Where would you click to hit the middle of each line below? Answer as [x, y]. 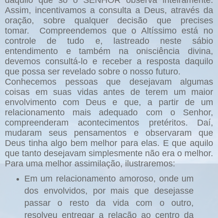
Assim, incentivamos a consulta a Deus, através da [109, 10]
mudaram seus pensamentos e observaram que [109, 133]
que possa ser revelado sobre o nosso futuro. [95, 72]
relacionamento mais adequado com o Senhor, [109, 113]
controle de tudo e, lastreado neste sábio [109, 41]
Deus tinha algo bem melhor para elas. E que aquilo [109, 143]
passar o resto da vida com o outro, [109, 203]
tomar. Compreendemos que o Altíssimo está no [109, 31]
